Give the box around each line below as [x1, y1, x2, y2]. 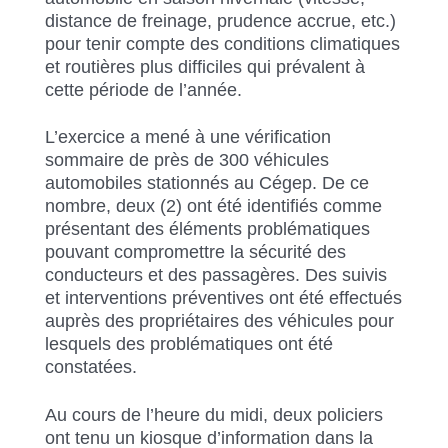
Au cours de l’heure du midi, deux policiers [45, 405, 383, 426]
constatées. [45, 357, 137, 378]
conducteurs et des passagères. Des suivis [45, 265, 387, 286]
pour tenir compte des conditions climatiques [45, 33, 400, 54]
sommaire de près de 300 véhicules [45, 150, 329, 171]
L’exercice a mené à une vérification [45, 127, 331, 148]
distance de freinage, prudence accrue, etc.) [45, 10, 396, 31]
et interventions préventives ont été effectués [45, 288, 402, 309]
